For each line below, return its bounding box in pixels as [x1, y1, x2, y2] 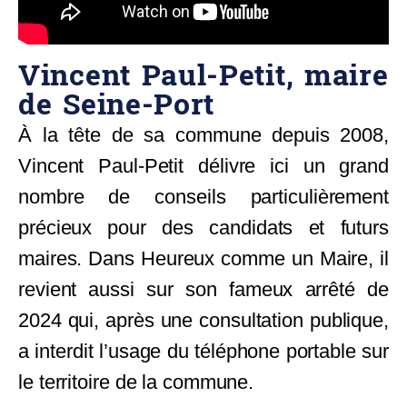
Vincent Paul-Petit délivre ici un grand [18, 154, 389, 178]
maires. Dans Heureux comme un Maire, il [18, 247, 389, 271]
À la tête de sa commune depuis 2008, [18, 124, 389, 147]
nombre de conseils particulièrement [18, 185, 389, 209]
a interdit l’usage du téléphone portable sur [18, 340, 389, 363]
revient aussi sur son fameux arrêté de [18, 278, 389, 302]
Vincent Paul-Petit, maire [18, 50, 389, 104]
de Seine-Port [18, 79, 215, 133]
